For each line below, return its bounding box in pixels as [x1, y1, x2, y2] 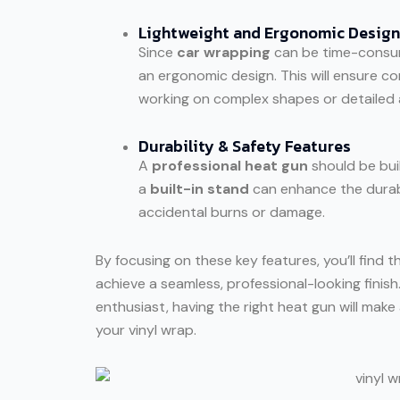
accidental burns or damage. [138, 202, 325, 221]
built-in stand [150, 179, 249, 198]
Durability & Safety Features [138, 133, 351, 158]
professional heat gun [152, 155, 308, 175]
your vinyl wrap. [96, 320, 196, 339]
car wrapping [177, 42, 271, 62]
